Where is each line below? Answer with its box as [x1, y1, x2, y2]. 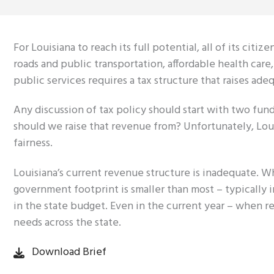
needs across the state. [13, 213, 121, 232]
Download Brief [32, 243, 106, 262]
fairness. [13, 135, 53, 153]
